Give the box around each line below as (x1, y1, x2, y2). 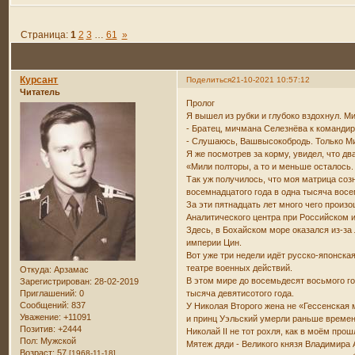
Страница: (20, 29, 71, 40)
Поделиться (186, 75, 232, 85)
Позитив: (20, 323, 56, 334)
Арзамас (52, 264, 90, 274)
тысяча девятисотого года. (186, 288, 295, 298)
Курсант (20, 74, 59, 86)
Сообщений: (20, 300, 70, 310)
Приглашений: (20, 288, 78, 298)
